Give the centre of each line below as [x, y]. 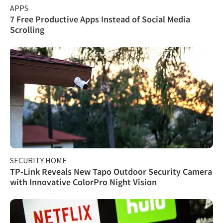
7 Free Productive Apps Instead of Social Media [100, 19]
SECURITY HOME [38, 161]
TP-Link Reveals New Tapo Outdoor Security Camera [111, 172]
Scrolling [27, 30]
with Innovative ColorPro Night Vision [83, 182]
